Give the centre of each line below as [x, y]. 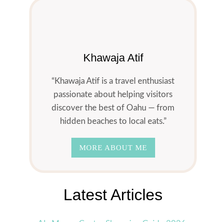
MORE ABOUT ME [113, 147]
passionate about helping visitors [113, 94]
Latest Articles [113, 195]
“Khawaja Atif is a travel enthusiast [113, 81]
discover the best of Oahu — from [113, 108]
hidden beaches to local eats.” [113, 121]
